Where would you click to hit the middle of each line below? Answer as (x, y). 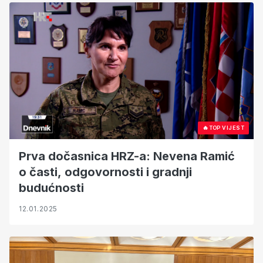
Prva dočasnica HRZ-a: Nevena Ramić (127, 156)
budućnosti (51, 188)
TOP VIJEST (226, 127)
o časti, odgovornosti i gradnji (105, 172)
